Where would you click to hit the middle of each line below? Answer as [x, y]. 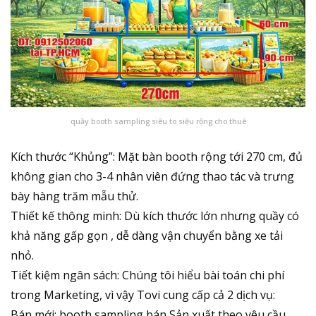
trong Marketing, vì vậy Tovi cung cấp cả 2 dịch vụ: [143, 295]
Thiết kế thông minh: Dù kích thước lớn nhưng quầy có [155, 216]
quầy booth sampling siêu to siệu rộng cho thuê [158, 122]
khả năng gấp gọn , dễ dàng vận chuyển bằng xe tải [147, 236]
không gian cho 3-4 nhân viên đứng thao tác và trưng [152, 177]
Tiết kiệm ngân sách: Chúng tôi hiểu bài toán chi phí [147, 275]
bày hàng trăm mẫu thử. [74, 196]
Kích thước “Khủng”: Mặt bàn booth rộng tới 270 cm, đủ [157, 157]
